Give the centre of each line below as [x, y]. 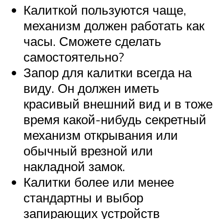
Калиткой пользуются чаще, [105, 10]
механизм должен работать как [114, 25]
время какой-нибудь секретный [115, 119]
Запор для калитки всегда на [108, 72]
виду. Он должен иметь [91, 88]
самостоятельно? [74, 56]
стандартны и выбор [83, 197]
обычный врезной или [88, 150]
